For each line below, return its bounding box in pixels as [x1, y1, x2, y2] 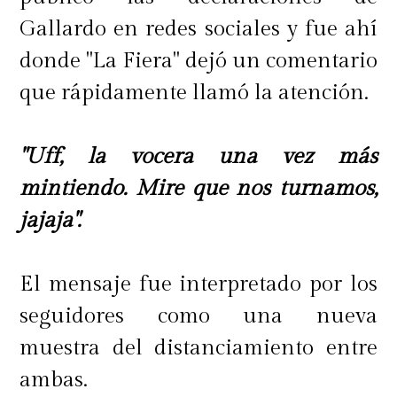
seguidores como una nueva [19, 302, 378, 329]
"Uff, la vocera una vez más [19, 143, 378, 169]
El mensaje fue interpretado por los [19, 270, 378, 297]
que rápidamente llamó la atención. [19, 79, 370, 105]
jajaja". [19, 206, 82, 233]
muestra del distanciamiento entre [19, 334, 378, 361]
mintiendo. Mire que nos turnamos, [19, 175, 378, 201]
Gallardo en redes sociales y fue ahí [19, 15, 378, 42]
